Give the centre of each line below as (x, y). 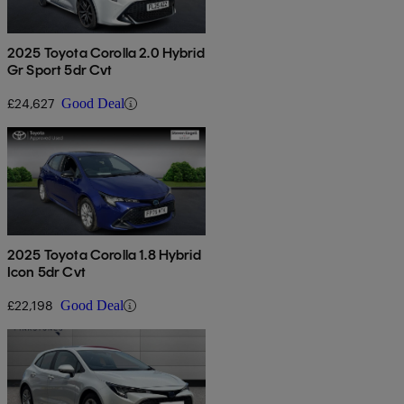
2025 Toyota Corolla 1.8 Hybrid (104, 255)
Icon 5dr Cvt (46, 272)
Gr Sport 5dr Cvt (60, 70)
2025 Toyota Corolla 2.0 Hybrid (106, 53)
